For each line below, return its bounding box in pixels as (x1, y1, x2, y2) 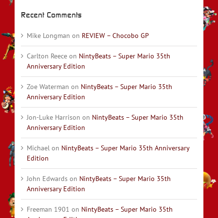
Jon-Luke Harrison (27, 113, 80, 122)
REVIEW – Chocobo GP (82, 31, 149, 40)
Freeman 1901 (27, 205, 70, 214)
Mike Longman (27, 31, 70, 40)
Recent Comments (21, 10, 82, 20)
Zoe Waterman (27, 82, 69, 91)
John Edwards (27, 174, 68, 183)
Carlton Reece (27, 52, 67, 61)
